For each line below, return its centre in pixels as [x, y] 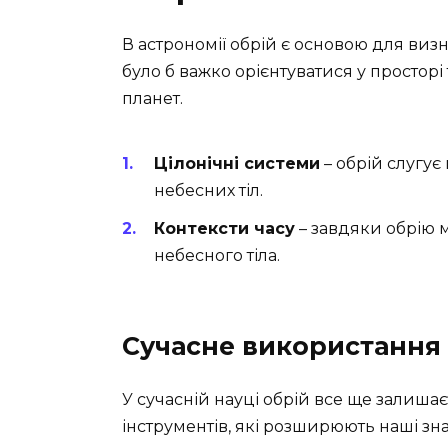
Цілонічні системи [237, 164]
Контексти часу [224, 229]
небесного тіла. [217, 256]
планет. [152, 98]
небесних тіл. [208, 191]
